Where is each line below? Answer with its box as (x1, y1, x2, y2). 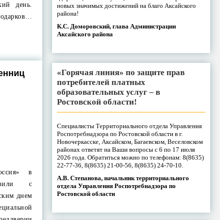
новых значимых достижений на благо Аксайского (56, 1, 196, 9)
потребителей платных (56, 77, 145, 87)
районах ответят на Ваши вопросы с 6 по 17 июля (56, 145, 195, 153)
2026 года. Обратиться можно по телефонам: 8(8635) (56, 153, 204, 161)
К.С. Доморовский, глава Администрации (56, 22, 176, 30)
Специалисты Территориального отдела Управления (56, 122, 202, 130)
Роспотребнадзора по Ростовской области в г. (56, 130, 183, 137)
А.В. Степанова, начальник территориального (56, 174, 189, 182)
